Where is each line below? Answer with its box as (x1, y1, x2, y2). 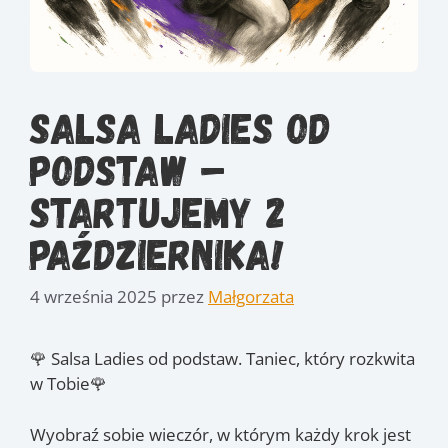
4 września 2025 (30, 285, 157, 308)
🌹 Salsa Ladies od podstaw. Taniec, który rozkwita (30, 347, 415, 370)
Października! (30, 227, 284, 278)
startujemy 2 (30, 185, 286, 236)
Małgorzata (208, 285, 294, 308)
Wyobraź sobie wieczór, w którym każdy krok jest (30, 422, 411, 446)
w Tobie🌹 (30, 372, 107, 395)
